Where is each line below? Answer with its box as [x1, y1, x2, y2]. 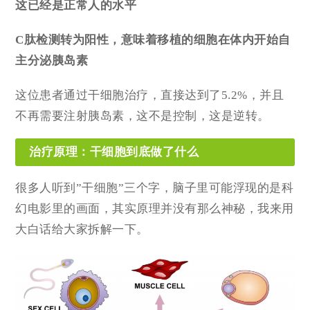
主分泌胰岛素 [15, 53, 89, 67]
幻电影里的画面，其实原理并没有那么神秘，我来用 [15, 201, 294, 215]
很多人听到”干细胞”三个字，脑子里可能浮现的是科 [15, 181, 294, 194]
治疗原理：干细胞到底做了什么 [29, 145, 199, 158]
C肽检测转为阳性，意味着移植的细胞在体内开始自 [15, 33, 291, 46]
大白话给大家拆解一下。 [15, 222, 149, 236]
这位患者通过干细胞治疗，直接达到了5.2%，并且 [15, 88, 284, 102]
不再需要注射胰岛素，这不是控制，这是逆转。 [15, 109, 270, 122]
